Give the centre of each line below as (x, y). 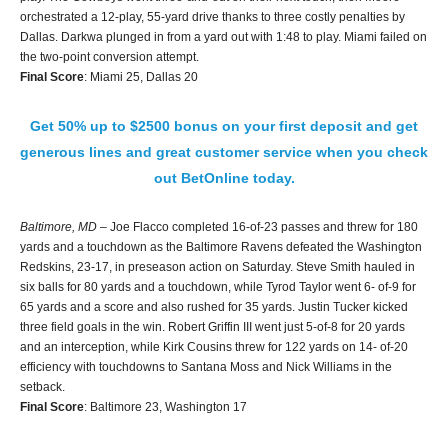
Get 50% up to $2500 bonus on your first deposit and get (224, 125)
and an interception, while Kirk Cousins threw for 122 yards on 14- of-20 (214, 346)
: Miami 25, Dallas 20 (141, 76)
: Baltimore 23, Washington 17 (165, 406)
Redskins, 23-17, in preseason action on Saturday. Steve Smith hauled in (217, 266)
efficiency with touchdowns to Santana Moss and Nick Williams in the (206, 366)
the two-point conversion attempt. (109, 56)
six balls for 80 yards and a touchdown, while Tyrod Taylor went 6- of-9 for (218, 286)
